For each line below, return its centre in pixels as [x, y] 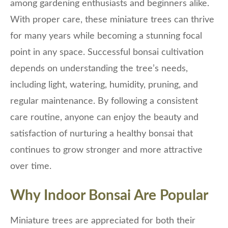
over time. [31, 167]
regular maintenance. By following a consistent [104, 102]
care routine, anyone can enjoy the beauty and [104, 118]
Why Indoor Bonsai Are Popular [109, 196]
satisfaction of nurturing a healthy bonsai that [102, 134]
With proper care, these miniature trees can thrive [112, 20]
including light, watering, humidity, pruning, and [104, 85]
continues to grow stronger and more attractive [106, 150]
